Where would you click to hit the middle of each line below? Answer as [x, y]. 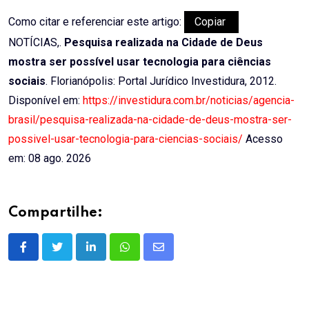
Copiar [211, 22]
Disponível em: [46, 101]
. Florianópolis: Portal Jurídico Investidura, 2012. [161, 81]
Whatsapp [148, 255]
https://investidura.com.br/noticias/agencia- [189, 101]
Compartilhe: [56, 213]
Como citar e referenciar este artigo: [96, 22]
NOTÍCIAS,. [36, 43]
